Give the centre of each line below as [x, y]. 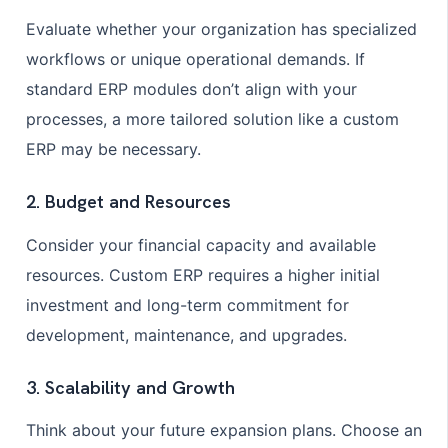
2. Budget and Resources [128, 202]
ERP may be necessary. [113, 148]
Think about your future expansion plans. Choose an [223, 430]
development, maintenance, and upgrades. [186, 334]
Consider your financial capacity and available [200, 244]
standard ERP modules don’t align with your [191, 88]
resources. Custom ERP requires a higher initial [202, 274]
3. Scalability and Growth [130, 388]
